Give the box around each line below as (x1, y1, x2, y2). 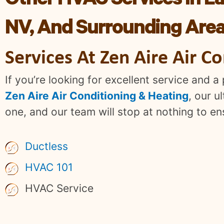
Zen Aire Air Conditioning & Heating (5, 89, 188, 102)
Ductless (25, 139, 68, 152)
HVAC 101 (25, 160, 73, 173)
